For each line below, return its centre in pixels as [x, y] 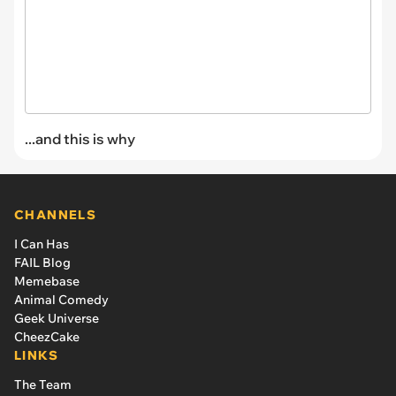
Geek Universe [57, 319]
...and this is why [80, 139]
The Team [43, 385]
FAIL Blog [42, 263]
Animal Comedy [61, 300]
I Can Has [42, 244]
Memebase [47, 282]
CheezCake [47, 337]
